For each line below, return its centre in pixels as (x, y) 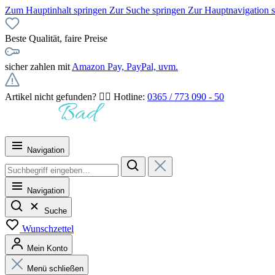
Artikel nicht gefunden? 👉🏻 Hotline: (76, 97)
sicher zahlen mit (38, 67)
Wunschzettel (48, 229)
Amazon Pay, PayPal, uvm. (125, 67)
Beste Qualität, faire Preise (56, 38)
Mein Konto (47, 248)
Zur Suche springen (149, 10)
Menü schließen (54, 269)
